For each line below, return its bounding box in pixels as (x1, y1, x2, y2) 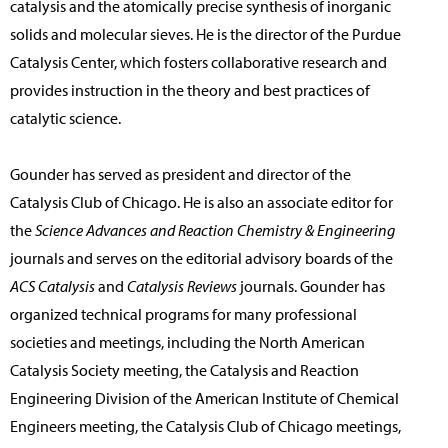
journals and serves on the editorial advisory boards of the (10, 248, 393, 269)
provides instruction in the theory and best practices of (10, 80, 370, 101)
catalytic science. (10, 108, 121, 129)
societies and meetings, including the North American (10, 332, 365, 353)
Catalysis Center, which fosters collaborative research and (10, 52, 387, 73)
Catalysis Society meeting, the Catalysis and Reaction (10, 360, 359, 381)
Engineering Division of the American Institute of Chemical (10, 388, 399, 409)
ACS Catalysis (10, 276, 95, 297)
